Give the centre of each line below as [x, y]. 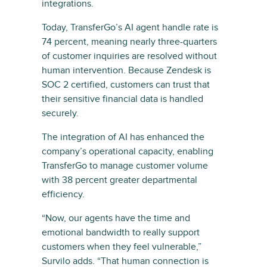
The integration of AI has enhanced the [123, 137]
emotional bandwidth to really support [121, 232]
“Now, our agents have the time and [116, 218]
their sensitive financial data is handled [122, 99]
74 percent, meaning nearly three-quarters [129, 41]
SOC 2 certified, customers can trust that [126, 84]
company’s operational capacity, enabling [128, 151]
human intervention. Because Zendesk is [126, 70]
